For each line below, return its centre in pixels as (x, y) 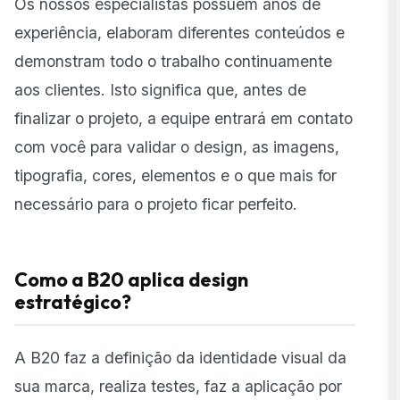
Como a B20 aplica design (131, 280)
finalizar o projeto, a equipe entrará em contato (183, 119)
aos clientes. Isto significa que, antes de (160, 90)
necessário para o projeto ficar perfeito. (156, 204)
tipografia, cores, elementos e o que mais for (175, 176)
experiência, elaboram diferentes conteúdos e (179, 33)
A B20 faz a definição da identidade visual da (180, 358)
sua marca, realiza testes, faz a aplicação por (178, 387)
